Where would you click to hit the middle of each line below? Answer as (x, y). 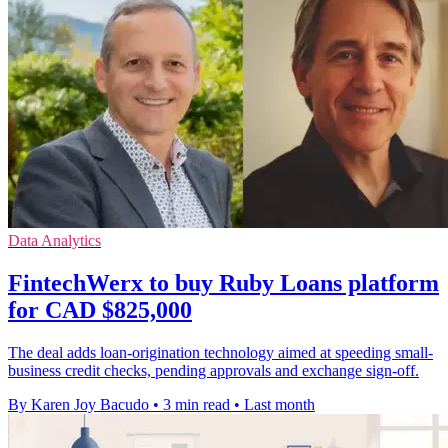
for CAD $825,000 (100, 310)
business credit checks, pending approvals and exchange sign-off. (213, 371)
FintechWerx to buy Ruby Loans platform (223, 283)
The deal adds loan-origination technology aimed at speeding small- (220, 353)
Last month (279, 405)
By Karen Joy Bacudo (78, 405)
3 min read (196, 405)
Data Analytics (54, 241)
